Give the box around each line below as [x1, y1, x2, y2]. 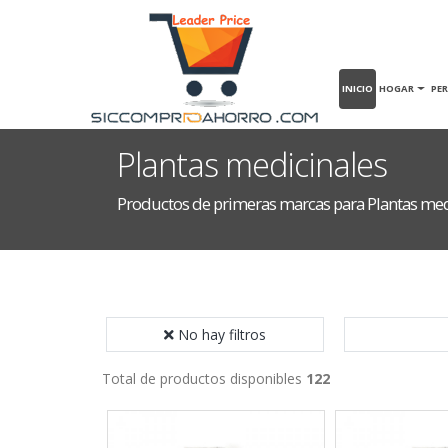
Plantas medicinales [117, 143, 387, 186]
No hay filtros [178, 325, 266, 344]
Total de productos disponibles [102, 369, 306, 388]
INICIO [342, 81, 374, 95]
